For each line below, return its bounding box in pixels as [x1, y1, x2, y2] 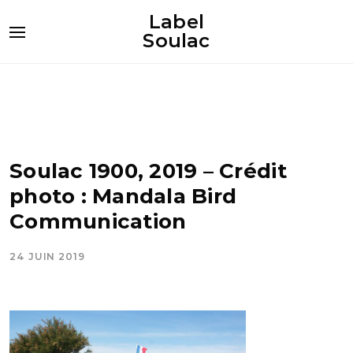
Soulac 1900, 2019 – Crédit [9, 158, 287, 184]
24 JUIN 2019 [9, 251, 85, 262]
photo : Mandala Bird [9, 184, 237, 209]
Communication [9, 209, 187, 234]
